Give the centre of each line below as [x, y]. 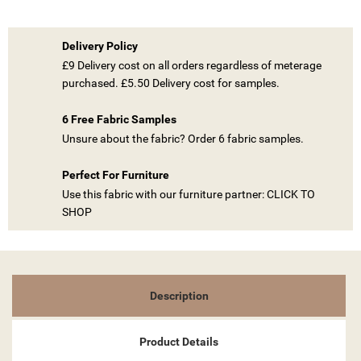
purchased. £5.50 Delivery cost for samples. [171, 83]
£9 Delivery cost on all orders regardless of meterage [192, 65]
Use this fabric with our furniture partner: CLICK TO [189, 195]
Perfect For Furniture [116, 175]
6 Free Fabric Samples [119, 119]
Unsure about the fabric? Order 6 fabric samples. [183, 138]
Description [179, 296]
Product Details [179, 341]
